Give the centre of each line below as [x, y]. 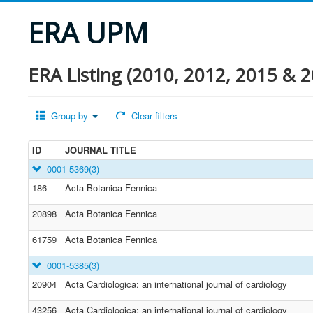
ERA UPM [88, 32]
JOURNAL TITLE [101, 150]
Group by [70, 116]
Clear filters [153, 116]
